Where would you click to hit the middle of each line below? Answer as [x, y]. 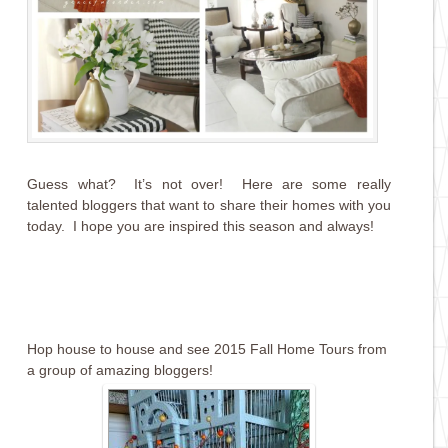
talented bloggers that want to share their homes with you [209, 205]
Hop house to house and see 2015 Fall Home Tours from [207, 349]
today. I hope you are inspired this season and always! [201, 226]
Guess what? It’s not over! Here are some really [209, 184]
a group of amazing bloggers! [120, 370]
